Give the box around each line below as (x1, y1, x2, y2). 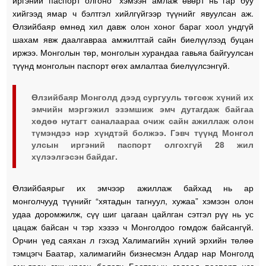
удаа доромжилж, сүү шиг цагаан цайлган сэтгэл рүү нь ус (12, 207, 254, 220)
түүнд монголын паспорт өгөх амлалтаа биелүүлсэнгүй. (12, 59, 230, 71)
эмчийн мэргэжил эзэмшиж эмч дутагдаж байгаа (31, 102, 254, 115)
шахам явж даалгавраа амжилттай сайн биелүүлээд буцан (12, 33, 254, 45)
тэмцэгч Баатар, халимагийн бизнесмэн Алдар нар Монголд (12, 246, 254, 259)
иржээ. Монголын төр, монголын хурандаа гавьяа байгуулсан (12, 46, 254, 58)
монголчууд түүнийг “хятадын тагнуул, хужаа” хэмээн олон (12, 194, 254, 207)
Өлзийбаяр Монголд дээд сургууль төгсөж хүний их (31, 90, 254, 103)
